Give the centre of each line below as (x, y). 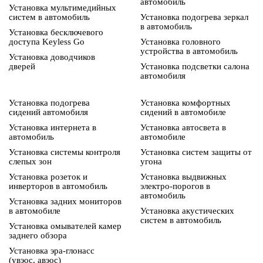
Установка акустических (187, 211)
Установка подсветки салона (195, 66)
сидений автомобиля (48, 112)
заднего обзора (38, 235)
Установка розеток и (48, 177)
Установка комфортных (186, 103)
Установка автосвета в (183, 127)
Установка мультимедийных (63, 8)
